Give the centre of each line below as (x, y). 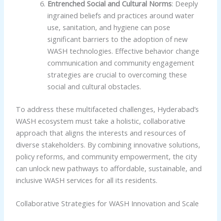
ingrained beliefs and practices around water (121, 16)
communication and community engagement (121, 63)
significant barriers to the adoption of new (117, 39)
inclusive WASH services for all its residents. (86, 180)
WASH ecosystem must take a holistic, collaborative (100, 121)
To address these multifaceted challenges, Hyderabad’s (107, 109)
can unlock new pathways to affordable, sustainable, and (109, 168)
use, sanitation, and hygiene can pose (109, 27)
